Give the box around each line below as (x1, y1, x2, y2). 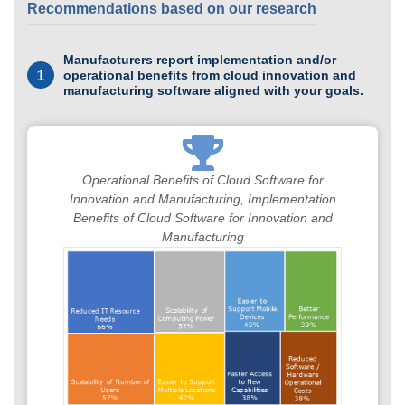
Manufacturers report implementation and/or (63, 52, 336, 67)
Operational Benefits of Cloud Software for (81, 172, 324, 187)
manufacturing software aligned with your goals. (63, 82, 363, 98)
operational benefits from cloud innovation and (63, 67, 356, 82)
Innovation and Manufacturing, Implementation (69, 191, 336, 206)
